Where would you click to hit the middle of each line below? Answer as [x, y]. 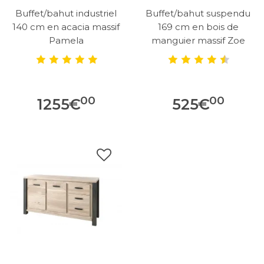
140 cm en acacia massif [66, 27]
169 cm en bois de [198, 27]
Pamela [66, 40]
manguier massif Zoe [198, 40]
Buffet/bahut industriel [66, 13]
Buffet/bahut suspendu [198, 13]
